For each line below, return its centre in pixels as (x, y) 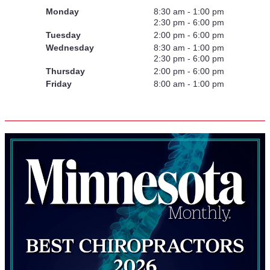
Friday (59, 84)
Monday (62, 12)
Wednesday (70, 48)
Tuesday (63, 35)
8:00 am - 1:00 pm (189, 84)
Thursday (65, 71)
